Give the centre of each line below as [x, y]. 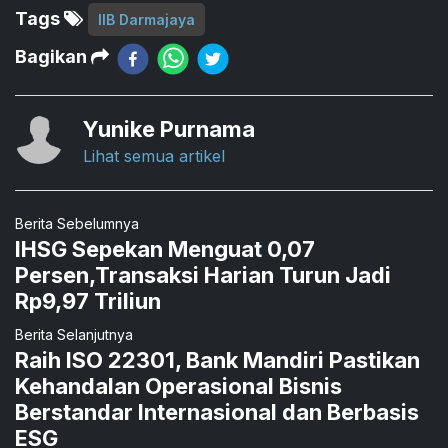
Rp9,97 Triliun [88, 300]
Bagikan [53, 57]
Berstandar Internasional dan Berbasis [217, 411]
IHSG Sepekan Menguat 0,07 [165, 248]
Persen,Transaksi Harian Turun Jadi [203, 274]
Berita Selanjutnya [74, 334]
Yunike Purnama [169, 128]
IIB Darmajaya [146, 20]
